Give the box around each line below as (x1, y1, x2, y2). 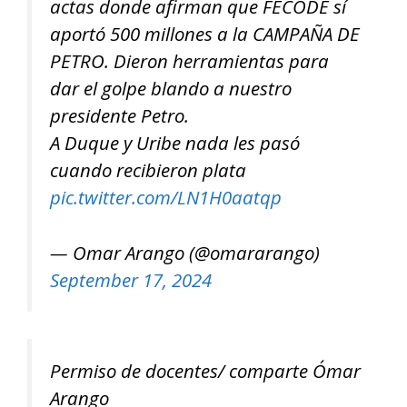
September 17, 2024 (50, 266, 212, 293)
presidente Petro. (50, 103, 189, 129)
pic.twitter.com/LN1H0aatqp (50, 184, 282, 211)
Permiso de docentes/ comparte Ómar (50, 358, 361, 384)
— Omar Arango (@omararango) (50, 239, 320, 265)
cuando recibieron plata (50, 157, 246, 184)
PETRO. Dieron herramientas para (50, 48, 329, 74)
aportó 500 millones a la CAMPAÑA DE (50, 21, 360, 47)
